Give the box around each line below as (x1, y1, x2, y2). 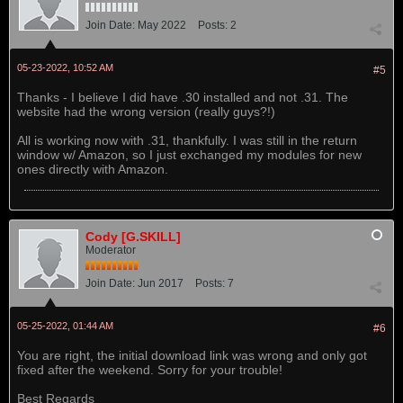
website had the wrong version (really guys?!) (17, 104, 275, 119)
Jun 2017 (138, 277, 184, 290)
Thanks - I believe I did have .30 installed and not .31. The (17, 90, 348, 104)
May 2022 (138, 19, 186, 31)
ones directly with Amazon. (17, 162, 168, 176)
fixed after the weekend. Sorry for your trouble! (17, 363, 282, 377)
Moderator (85, 244, 136, 256)
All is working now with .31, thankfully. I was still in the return (17, 133, 357, 148)
